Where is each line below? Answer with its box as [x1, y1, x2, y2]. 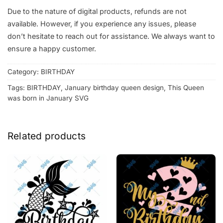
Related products [7, 130, 86, 142]
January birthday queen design [65, 84, 164, 92]
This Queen [168, 84, 204, 92]
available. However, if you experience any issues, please [7, 19, 196, 28]
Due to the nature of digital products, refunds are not [7, 6, 187, 15]
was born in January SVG [7, 94, 89, 103]
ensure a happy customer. [7, 44, 96, 53]
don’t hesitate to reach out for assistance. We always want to [7, 31, 215, 40]
